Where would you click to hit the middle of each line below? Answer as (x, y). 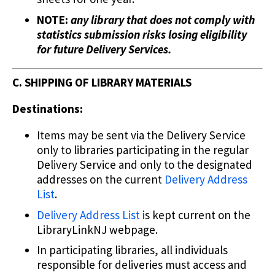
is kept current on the (195, 215)
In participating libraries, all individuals (132, 250)
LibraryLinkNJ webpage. (97, 229)
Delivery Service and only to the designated (145, 165)
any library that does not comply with (163, 19)
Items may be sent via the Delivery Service (141, 135)
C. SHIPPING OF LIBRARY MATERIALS (102, 83)
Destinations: (48, 109)
